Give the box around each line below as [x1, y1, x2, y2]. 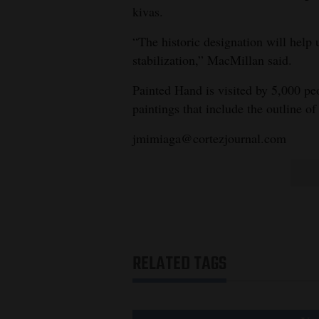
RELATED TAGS [132, 249, 226, 279]
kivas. [132, 2, 163, 20]
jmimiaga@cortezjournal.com [132, 129, 286, 147]
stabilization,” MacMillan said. [132, 51, 292, 68]
